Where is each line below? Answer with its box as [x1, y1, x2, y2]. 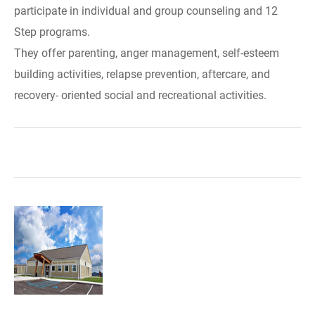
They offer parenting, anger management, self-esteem [14, 46, 279, 60]
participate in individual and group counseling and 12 [14, 4, 278, 18]
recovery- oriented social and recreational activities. [14, 89, 266, 102]
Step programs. [14, 25, 90, 39]
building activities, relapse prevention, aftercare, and [14, 67, 270, 81]
